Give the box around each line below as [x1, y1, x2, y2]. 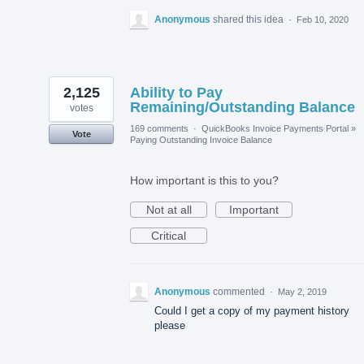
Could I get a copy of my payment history [154, 304, 349, 317]
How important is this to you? [130, 173, 279, 187]
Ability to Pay [130, 84, 223, 101]
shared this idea [213, 13, 286, 25]
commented [213, 285, 267, 297]
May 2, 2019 [278, 286, 327, 297]
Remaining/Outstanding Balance [130, 98, 355, 115]
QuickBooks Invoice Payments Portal [201, 123, 349, 133]
